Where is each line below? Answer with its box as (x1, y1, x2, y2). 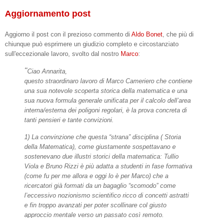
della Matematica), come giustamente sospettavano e (24, 143, 176, 151)
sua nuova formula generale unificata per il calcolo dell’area (24, 96, 191, 104)
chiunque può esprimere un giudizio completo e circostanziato (5, 40, 179, 48)
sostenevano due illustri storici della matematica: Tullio (24, 153, 179, 161)
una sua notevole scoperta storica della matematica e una (24, 87, 187, 94)
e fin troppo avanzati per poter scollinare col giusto (24, 201, 166, 209)
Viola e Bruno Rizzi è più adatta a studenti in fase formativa (24, 163, 192, 170)
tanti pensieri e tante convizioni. (24, 116, 114, 124)
